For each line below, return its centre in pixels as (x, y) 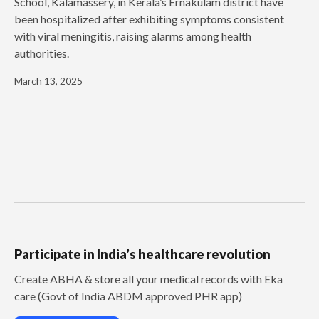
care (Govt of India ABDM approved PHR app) (128, 296)
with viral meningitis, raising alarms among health (133, 36)
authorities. (42, 53)
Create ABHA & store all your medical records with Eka (148, 278)
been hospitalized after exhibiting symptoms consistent (149, 19)
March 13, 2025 (48, 80)
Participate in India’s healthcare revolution (142, 254)
